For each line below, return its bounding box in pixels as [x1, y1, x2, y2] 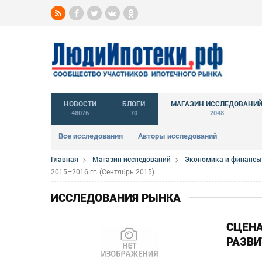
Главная [51, 154, 78, 164]
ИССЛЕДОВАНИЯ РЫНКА [51, 191, 181, 205]
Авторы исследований [138, 130, 217, 141]
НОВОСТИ [64, 99, 96, 109]
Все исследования [58, 130, 123, 141]
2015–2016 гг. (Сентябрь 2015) [51, 166, 154, 176]
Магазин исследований [92, 154, 171, 164]
